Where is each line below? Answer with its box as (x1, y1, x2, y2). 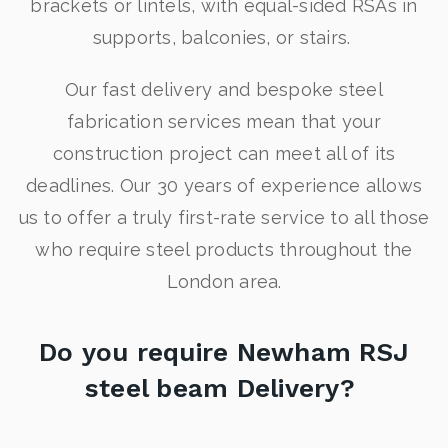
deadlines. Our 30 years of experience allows (26, 175, 422, 196)
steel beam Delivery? (84, 373, 364, 403)
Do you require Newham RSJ (38, 337, 410, 367)
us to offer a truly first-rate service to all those (18, 207, 430, 228)
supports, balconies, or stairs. (92, 27, 356, 48)
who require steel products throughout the (35, 239, 413, 260)
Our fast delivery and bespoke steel (65, 79, 383, 100)
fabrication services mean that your (67, 111, 381, 132)
